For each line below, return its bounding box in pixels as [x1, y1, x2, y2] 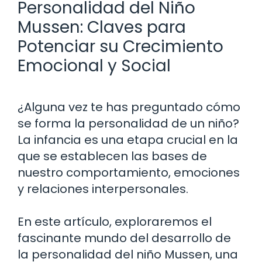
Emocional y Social [18, 54, 171, 77]
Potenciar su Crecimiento [18, 35, 223, 58]
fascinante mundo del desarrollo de [18, 229, 231, 246]
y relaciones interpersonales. [18, 180, 188, 197]
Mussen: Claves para [18, 15, 186, 39]
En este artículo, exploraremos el [18, 213, 212, 230]
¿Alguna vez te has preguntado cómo [18, 98, 240, 115]
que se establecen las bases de [18, 147, 207, 164]
